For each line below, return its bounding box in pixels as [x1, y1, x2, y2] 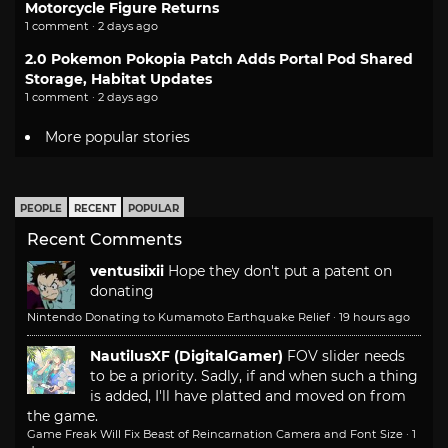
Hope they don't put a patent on [168, 262, 392, 281]
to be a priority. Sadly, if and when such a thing [90, 367, 418, 386]
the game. [27, 407, 98, 426]
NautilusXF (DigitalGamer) [90, 347, 283, 366]
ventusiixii [90, 262, 164, 281]
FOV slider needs [287, 347, 405, 366]
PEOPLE [20, 202, 62, 216]
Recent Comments [27, 230, 182, 250]
